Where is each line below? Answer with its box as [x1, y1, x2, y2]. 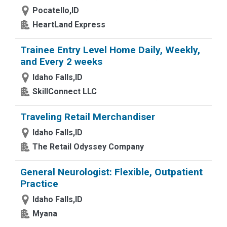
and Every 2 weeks [20, 56, 102, 67]
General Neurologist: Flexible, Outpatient [20, 166, 203, 178]
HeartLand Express [32, 20, 105, 29]
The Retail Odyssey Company [32, 142, 144, 152]
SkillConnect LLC [32, 87, 97, 96]
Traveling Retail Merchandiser [20, 111, 155, 123]
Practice [20, 178, 58, 190]
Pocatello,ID [32, 6, 79, 15]
